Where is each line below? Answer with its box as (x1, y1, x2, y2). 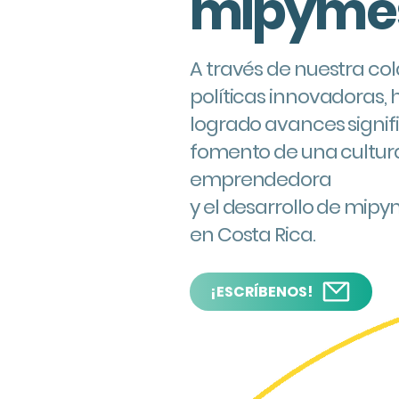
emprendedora (190, 166, 331, 193)
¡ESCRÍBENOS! (209, 281, 313, 302)
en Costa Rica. (190, 221, 319, 248)
